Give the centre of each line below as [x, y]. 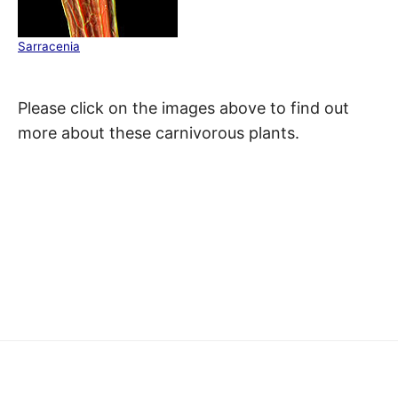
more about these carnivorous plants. [159, 132]
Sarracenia [49, 46]
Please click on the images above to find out [183, 107]
